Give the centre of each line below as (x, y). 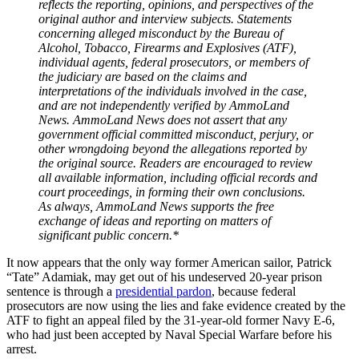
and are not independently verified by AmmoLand (164, 105)
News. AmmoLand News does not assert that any (163, 119)
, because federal (254, 291)
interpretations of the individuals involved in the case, (173, 91)
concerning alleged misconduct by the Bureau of (161, 33)
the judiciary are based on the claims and (143, 76)
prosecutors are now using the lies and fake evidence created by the (176, 305)
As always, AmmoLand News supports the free (156, 206)
